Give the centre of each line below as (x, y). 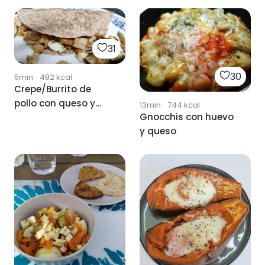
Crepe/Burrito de (53, 89)
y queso (158, 131)
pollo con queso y (55, 103)
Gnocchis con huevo (187, 117)
